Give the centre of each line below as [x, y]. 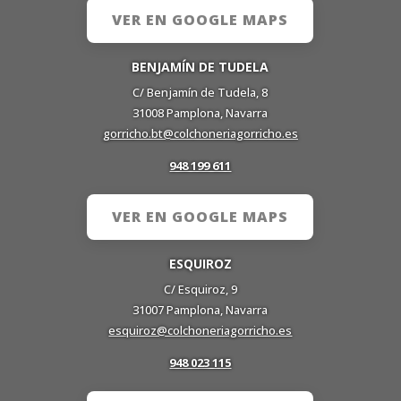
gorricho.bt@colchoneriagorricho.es [200, 133]
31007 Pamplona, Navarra [200, 309]
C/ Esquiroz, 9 [200, 289]
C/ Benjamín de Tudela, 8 [200, 92]
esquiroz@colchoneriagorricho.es [200, 330]
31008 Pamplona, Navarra [200, 112]
